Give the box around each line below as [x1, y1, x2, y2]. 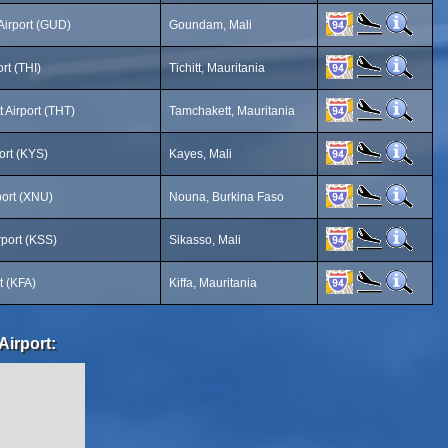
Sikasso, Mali [169, 233, 241, 247]
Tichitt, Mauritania [169, 61, 265, 75]
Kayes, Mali [169, 147, 232, 161]
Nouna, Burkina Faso [169, 190, 284, 204]
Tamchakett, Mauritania [169, 104, 295, 118]
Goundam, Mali [169, 18, 252, 32]
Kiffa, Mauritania [169, 276, 257, 290]
